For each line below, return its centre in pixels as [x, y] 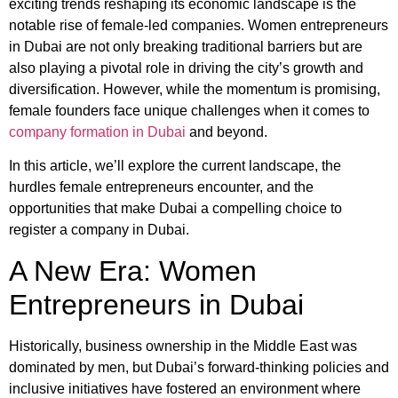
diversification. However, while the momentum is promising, [195, 89]
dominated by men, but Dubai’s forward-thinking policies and [199, 367]
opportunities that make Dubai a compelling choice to [175, 209]
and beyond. [227, 131]
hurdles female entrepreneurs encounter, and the [161, 187]
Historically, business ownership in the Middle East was [183, 346]
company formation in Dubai [97, 131]
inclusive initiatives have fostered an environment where [185, 388]
